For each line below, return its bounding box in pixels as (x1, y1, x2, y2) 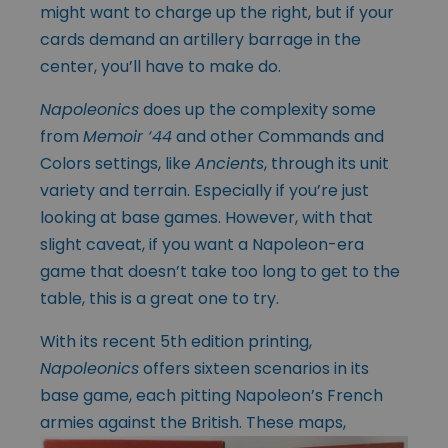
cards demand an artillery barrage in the (40, 28, 361, 52)
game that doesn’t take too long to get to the (40, 260, 400, 284)
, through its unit (264, 152, 389, 176)
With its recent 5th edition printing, (40, 330, 312, 354)
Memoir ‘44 (83, 125, 172, 149)
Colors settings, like (40, 152, 195, 176)
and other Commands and (172, 125, 384, 149)
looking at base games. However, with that (40, 206, 373, 230)
